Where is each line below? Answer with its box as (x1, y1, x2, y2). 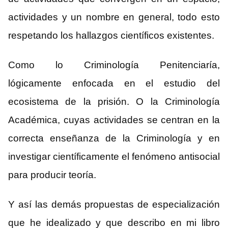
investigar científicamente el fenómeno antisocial (8, 151, 220, 162)
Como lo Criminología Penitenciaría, (8, 60, 220, 71)
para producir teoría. (8, 169, 96, 181)
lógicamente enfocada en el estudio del (8, 78, 220, 89)
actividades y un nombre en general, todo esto (8, 12, 220, 23)
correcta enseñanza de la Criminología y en (8, 133, 220, 144)
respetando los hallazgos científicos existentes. (8, 30, 214, 41)
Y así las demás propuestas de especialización (8, 199, 220, 210)
